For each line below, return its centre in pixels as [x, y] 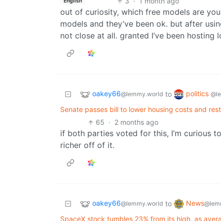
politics [198, 94]
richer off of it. [87, 145]
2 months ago [137, 122]
